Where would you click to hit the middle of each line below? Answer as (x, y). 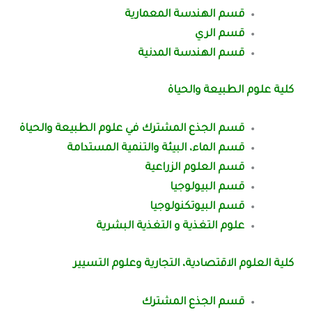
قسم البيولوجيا (207, 188)
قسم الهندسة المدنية (191, 54)
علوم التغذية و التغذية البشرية (170, 227)
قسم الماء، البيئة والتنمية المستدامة (155, 149)
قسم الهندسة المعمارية (184, 15)
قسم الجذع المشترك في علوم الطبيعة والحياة (132, 130)
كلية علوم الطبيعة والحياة (231, 91)
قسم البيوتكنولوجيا (197, 208)
